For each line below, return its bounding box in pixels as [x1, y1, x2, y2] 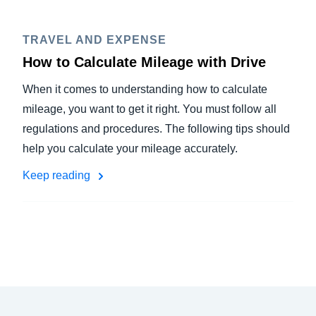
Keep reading [23, 169, 93, 181]
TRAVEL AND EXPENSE [23, 34, 166, 46]
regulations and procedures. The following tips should [23, 123, 290, 135]
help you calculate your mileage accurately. [23, 142, 238, 154]
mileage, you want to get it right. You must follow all [23, 103, 276, 115]
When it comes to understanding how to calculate [23, 83, 267, 95]
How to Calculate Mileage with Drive [23, 54, 266, 70]
